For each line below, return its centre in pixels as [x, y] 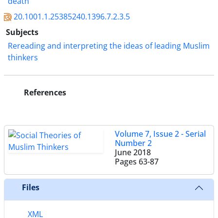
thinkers [23, 57]
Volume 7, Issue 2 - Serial [160, 134]
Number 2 [133, 143]
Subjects [22, 32]
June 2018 [133, 152]
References [44, 92]
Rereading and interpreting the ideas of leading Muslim [109, 45]
